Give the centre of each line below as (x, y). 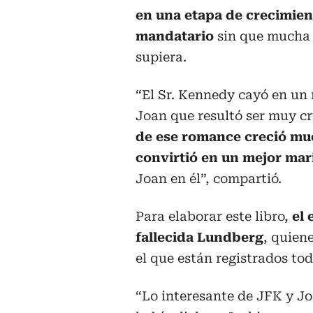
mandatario (176, 36)
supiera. (161, 57)
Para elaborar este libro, (214, 217)
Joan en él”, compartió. (209, 179)
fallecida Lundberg (199, 238)
